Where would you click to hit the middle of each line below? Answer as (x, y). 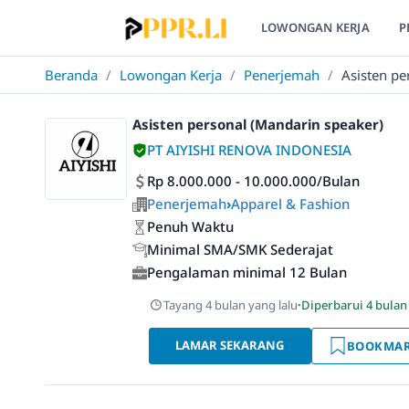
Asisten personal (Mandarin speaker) (258, 124)
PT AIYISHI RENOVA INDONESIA (249, 150)
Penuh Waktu (190, 226)
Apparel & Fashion (290, 204)
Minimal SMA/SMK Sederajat (240, 249)
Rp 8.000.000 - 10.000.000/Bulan (253, 181)
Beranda (71, 75)
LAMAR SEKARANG (230, 345)
